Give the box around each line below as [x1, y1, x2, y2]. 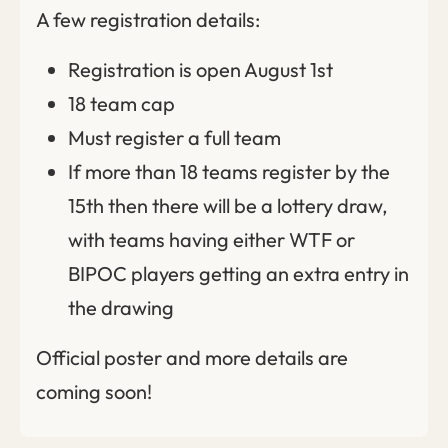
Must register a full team [68, 124, 281, 150]
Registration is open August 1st [68, 56, 333, 82]
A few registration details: [36, 6, 260, 32]
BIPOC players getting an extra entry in [68, 260, 409, 286]
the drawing [68, 294, 174, 320]
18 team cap [68, 90, 175, 116]
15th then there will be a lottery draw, [68, 192, 388, 218]
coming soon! [36, 378, 152, 404]
